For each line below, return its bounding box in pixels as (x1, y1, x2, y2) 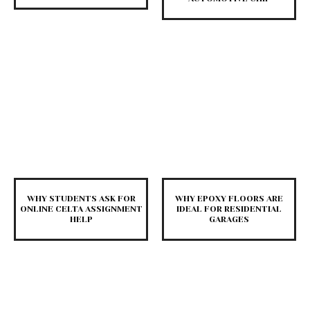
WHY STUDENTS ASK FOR (26, 194, 136, 204)
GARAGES (209, 215, 249, 225)
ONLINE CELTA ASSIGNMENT (19, 204, 143, 215)
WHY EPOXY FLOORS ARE (175, 194, 283, 204)
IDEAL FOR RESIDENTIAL (176, 204, 282, 215)
